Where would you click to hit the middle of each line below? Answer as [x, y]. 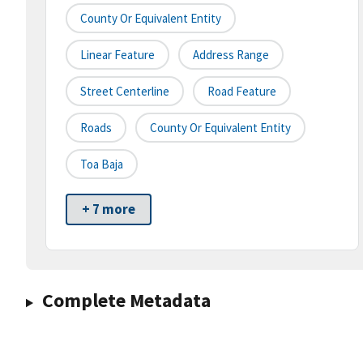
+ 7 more [109, 209]
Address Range [231, 55]
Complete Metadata [126, 301]
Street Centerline [125, 92]
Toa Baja [102, 164]
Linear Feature [117, 55]
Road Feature [242, 92]
